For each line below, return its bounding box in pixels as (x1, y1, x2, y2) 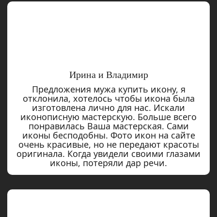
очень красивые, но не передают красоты (18, 139, 199, 151)
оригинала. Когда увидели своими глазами (16, 148, 201, 160)
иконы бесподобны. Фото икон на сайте (22, 129, 195, 141)
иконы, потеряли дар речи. (50, 157, 167, 169)
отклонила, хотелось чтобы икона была (22, 93, 195, 105)
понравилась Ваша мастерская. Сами (28, 120, 189, 132)
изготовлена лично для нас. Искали (32, 102, 185, 114)
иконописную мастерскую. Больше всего (20, 111, 197, 123)
